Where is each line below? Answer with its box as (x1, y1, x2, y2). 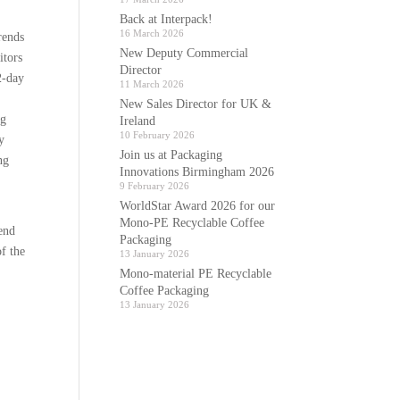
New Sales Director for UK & (120, 97, 272, 111)
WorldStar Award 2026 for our (120, 199, 276, 212)
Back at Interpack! (120, 12, 213, 26)
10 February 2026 (120, 129, 196, 140)
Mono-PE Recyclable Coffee (120, 216, 265, 229)
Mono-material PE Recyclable (120, 267, 272, 280)
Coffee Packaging (120, 284, 210, 297)
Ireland (120, 114, 156, 128)
